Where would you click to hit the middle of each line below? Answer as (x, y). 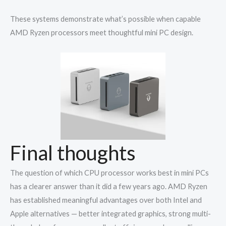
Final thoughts (73, 153)
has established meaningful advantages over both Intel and (106, 200)
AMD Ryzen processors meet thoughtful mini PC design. (102, 33)
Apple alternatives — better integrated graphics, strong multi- (110, 214)
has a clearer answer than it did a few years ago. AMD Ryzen (109, 187)
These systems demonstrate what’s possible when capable (105, 19)
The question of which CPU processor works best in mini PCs (109, 173)
